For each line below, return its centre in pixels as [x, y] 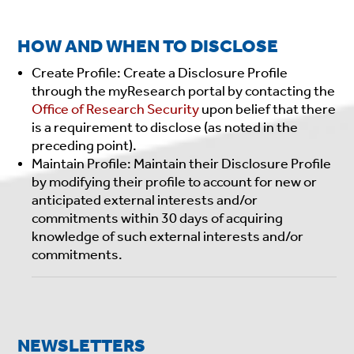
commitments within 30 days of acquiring [158, 218]
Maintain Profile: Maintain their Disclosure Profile [182, 163]
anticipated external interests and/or [145, 200]
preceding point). [86, 145]
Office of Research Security [116, 109]
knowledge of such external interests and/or [168, 236]
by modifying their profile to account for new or [175, 181]
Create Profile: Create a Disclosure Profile [160, 72]
